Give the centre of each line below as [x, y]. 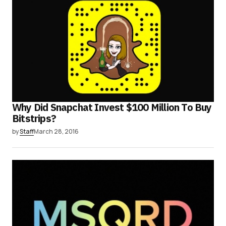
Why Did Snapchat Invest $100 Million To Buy [112, 107]
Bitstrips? [34, 119]
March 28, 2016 [56, 132]
